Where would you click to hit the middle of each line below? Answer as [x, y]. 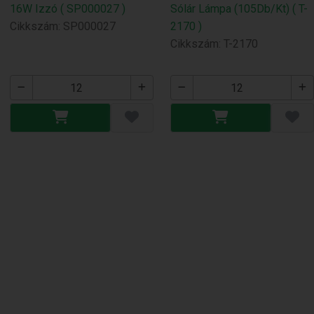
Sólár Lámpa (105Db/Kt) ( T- [239, 9]
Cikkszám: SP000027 [63, 27]
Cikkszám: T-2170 [214, 44]
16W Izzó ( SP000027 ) [68, 9]
